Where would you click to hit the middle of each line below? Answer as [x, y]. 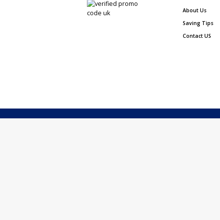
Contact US [197, 36]
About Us [195, 11]
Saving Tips [198, 23]
